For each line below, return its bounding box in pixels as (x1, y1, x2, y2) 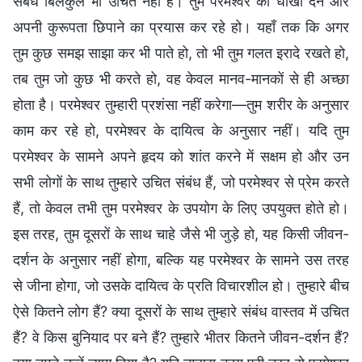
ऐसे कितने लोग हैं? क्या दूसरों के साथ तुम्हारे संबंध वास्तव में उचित (13, 302, 349, 320)
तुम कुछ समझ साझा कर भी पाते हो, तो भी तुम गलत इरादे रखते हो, (13, 44, 349, 61)
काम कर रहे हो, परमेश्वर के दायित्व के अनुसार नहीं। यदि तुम (13, 121, 349, 139)
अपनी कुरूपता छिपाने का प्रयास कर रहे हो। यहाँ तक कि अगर (13, 18, 349, 36)
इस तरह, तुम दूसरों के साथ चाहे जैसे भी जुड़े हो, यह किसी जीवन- (13, 225, 349, 242)
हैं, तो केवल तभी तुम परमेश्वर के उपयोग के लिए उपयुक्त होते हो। (13, 199, 349, 217)
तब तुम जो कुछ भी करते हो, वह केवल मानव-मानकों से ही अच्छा (13, 69, 349, 87)
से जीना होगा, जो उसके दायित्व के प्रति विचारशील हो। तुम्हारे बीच (13, 276, 349, 294)
